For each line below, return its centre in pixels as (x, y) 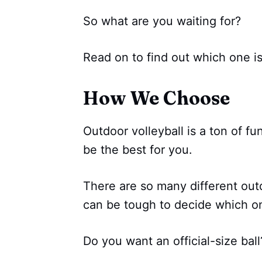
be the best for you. (138, 150)
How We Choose (156, 98)
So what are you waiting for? (162, 21)
